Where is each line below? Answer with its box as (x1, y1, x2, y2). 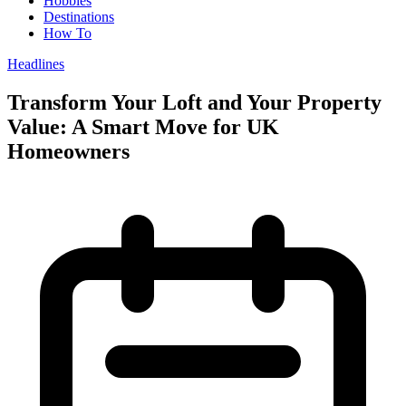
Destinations (43, 9, 114, 24)
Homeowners (7, 139, 130, 163)
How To (43, 25, 92, 41)
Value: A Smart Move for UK (7, 114, 279, 139)
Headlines (7, 56, 64, 72)
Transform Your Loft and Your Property (7, 90, 382, 114)
